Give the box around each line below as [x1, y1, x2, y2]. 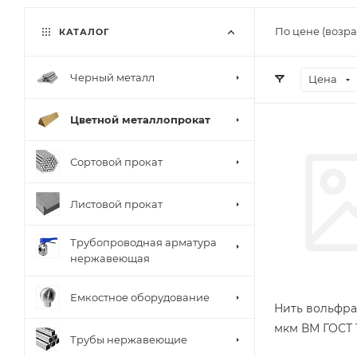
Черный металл [70, 70, 155, 84]
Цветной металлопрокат [70, 112, 210, 126]
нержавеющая [70, 252, 150, 265]
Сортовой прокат [70, 155, 163, 168]
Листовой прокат [70, 197, 163, 210]
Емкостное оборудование [70, 290, 210, 304]
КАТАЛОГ [56, 26, 110, 37]
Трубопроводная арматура [70, 236, 217, 249]
